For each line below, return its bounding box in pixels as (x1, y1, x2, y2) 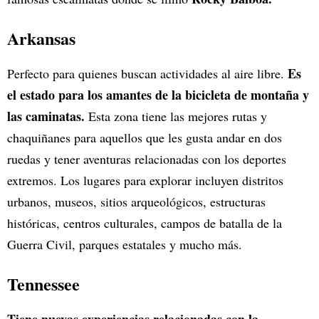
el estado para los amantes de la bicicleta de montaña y (7, 85, 309, 104)
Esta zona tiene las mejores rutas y (88, 107, 267, 125)
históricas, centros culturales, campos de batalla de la (7, 214, 282, 231)
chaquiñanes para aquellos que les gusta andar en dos (7, 128, 282, 146)
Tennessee (7, 271, 80, 296)
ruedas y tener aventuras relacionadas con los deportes (7, 150, 286, 167)
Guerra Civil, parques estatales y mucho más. (7, 235, 242, 253)
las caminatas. (7, 106, 88, 125)
